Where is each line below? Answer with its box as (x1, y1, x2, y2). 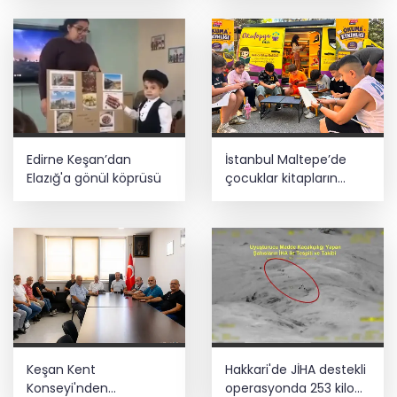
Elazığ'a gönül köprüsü (27, 169, 161, 188)
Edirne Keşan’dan (27, 151, 131, 169)
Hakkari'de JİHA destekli (225, 360, 366, 378)
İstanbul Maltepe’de (225, 151, 346, 169)
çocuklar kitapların (225, 169, 338, 188)
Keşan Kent (27, 360, 96, 378)
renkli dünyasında (225, 188, 332, 206)
